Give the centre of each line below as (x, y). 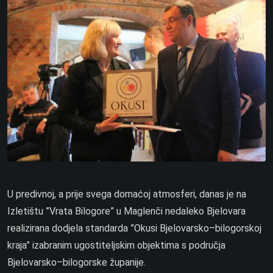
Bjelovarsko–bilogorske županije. (76, 262)
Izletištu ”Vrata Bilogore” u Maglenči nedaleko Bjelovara (126, 211)
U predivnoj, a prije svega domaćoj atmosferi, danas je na (127, 194)
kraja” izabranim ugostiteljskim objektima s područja (116, 245)
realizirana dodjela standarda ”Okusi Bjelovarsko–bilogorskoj (134, 228)
